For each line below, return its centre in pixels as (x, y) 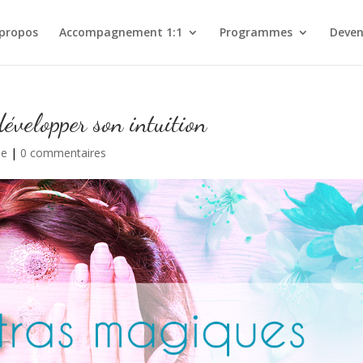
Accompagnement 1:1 (120, 32)
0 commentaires (64, 153)
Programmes (256, 32)
